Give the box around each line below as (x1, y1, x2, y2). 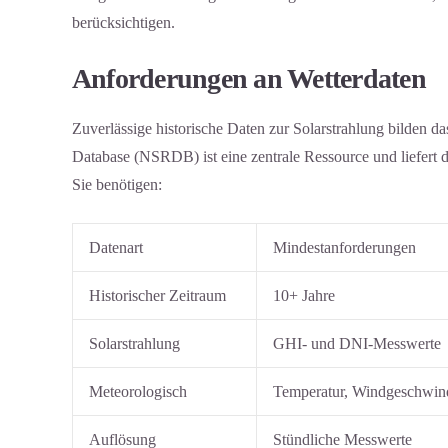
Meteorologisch (89, 383, 187, 401)
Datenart (89, 239, 143, 257)
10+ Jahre (273, 287, 335, 305)
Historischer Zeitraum (89, 287, 226, 305)
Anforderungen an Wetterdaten (72, 62, 426, 94)
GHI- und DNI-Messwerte (273, 335, 441, 353)
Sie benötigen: (72, 176, 162, 194)
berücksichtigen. (72, 13, 175, 31)
